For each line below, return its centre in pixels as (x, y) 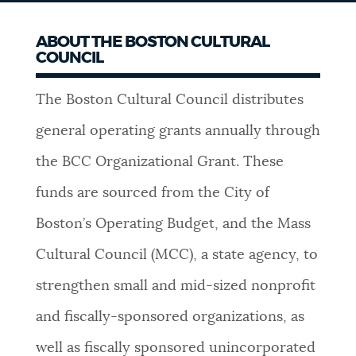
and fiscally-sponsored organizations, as (170, 317)
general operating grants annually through (178, 131)
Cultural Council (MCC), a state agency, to (176, 255)
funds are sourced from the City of (152, 193)
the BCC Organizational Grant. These (159, 162)
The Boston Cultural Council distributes (169, 100)
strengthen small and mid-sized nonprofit (175, 286)
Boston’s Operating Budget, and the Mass (173, 224)
